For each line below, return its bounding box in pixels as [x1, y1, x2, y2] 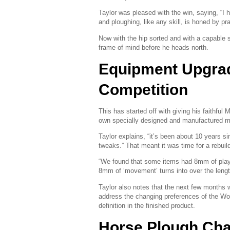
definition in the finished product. [99, 201, 195, 209]
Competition [99, 81, 188, 98]
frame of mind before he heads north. [99, 43, 208, 51]
